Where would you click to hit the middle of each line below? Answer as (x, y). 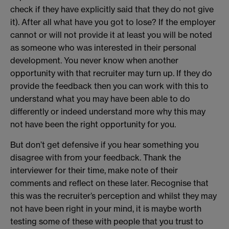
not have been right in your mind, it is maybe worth (106, 208)
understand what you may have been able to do (100, 99)
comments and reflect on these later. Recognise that (109, 183)
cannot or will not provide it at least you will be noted (111, 35)
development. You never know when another (94, 61)
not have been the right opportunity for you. (93, 124)
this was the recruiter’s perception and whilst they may (113, 196)
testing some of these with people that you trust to (107, 221)
